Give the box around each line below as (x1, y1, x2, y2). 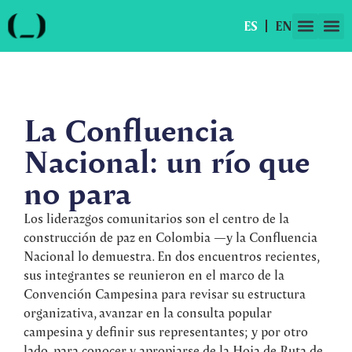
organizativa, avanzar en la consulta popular (24, 302, 272, 322)
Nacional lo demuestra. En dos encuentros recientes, (24, 246, 319, 266)
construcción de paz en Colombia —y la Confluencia (24, 227, 317, 247)
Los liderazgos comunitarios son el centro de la (24, 208, 289, 228)
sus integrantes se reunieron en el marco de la (24, 265, 284, 284)
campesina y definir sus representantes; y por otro (24, 321, 308, 341)
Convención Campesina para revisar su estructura (24, 284, 306, 303)
